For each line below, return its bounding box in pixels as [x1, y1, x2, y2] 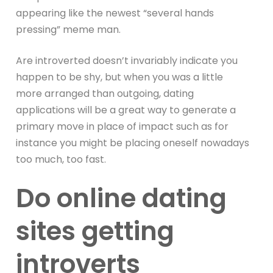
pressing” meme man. [16, 22, 121, 37]
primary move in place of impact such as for [16, 119, 229, 133]
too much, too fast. [16, 152, 107, 166]
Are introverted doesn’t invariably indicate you [16, 53, 238, 68]
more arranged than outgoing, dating [16, 86, 194, 101]
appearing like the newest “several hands [16, 5, 214, 20]
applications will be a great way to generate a [16, 102, 236, 117]
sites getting [16, 213, 175, 249]
